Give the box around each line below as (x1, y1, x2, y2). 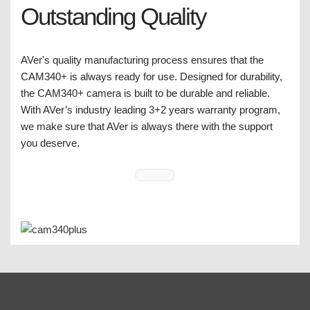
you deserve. (21, 137, 80, 149)
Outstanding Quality (21, 3, 206, 30)
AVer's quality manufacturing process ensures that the (21, 54, 264, 66)
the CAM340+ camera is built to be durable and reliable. (21, 87, 270, 100)
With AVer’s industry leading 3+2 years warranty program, (21, 104, 280, 116)
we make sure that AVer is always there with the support (21, 120, 273, 133)
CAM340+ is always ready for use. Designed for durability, (21, 71, 282, 83)
